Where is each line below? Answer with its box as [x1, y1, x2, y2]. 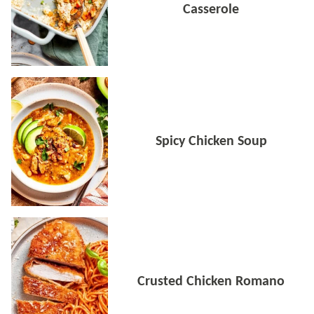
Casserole [183, 2, 239, 17]
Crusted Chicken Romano [137, 274, 285, 289]
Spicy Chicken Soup [155, 134, 267, 149]
